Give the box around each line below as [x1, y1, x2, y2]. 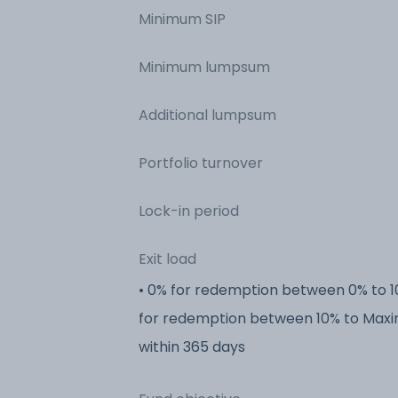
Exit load [139, 248, 196, 269]
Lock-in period [139, 200, 239, 221]
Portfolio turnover [139, 152, 263, 173]
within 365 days [139, 336, 245, 357]
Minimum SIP [139, 8, 226, 29]
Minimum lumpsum [139, 56, 270, 77]
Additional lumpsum [139, 104, 276, 125]
